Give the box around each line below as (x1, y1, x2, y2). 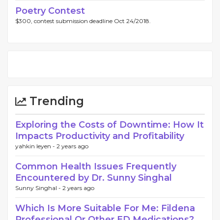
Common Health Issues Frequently (15, 161, 176, 172)
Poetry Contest (15, 5, 85, 17)
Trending (27, 94, 84, 109)
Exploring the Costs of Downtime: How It (15, 119, 204, 131)
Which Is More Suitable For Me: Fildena (15, 203, 195, 214)
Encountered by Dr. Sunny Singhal (15, 172, 172, 184)
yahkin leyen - (15, 142, 56, 150)
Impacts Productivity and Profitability (15, 131, 184, 142)
